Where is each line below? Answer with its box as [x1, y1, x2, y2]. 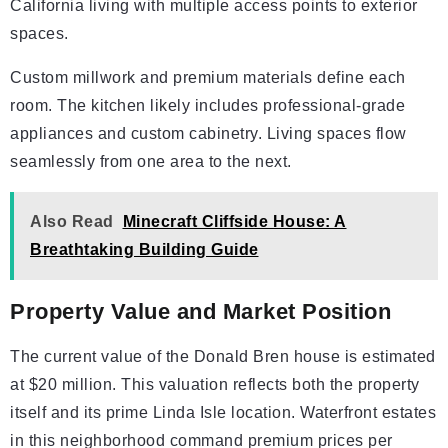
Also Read [30, 213, 114, 230]
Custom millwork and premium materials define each [10, 69, 406, 86]
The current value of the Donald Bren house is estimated [10, 348, 436, 365]
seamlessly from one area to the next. [10, 153, 292, 170]
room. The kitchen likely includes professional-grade [10, 97, 405, 114]
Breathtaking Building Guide [30, 241, 259, 258]
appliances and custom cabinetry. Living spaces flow [10, 125, 407, 142]
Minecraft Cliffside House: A [122, 213, 347, 230]
